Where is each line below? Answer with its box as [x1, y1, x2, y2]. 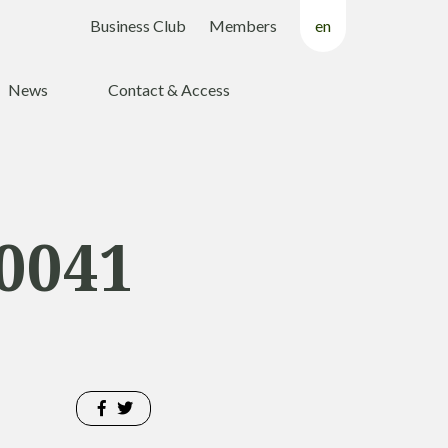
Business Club [90, 16, 186, 35]
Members [209, 16, 277, 35]
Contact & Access [108, 80, 230, 99]
